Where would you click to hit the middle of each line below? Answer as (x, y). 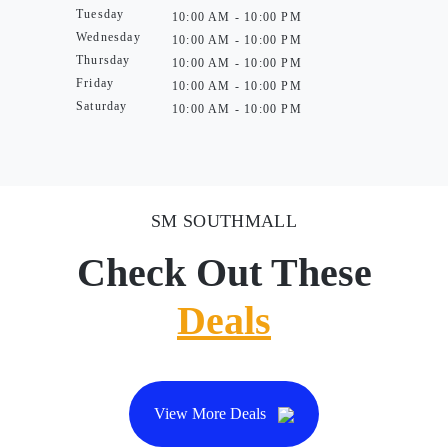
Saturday (102, 106)
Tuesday (100, 14)
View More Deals (212, 413)
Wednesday (108, 37)
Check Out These (224, 272)
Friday (95, 83)
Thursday (103, 60)
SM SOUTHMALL (224, 221)
